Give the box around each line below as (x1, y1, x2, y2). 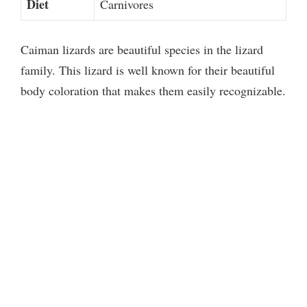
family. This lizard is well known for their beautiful (21, 62, 275, 79)
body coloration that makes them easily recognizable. (21, 82, 286, 99)
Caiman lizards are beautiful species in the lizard (21, 41, 263, 58)
